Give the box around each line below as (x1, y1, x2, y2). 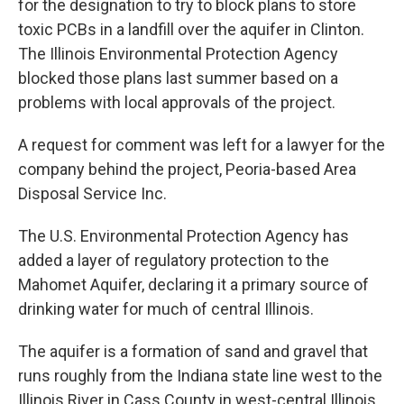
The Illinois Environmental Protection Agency (18, 44, 338, 63)
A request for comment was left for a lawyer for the (18, 135, 385, 154)
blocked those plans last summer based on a (18, 69, 338, 87)
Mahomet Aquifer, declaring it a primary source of (18, 275, 369, 294)
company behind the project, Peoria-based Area (18, 160, 356, 179)
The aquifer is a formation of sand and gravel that (18, 342, 368, 361)
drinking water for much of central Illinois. (18, 299, 314, 318)
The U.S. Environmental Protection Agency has (18, 226, 349, 245)
